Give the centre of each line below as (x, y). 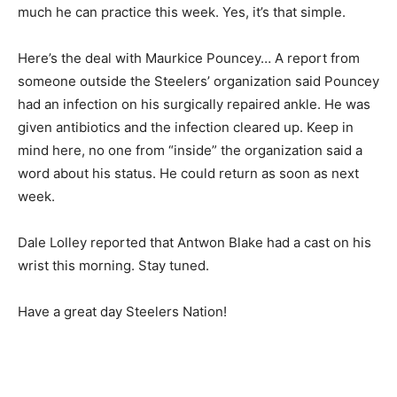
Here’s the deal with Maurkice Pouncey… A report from (189, 58)
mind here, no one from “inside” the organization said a (190, 150)
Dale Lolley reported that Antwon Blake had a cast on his (195, 242)
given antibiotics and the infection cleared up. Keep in (186, 127)
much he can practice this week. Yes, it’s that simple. (182, 12)
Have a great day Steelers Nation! (122, 311)
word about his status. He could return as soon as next (188, 173)
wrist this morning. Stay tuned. (113, 265)
